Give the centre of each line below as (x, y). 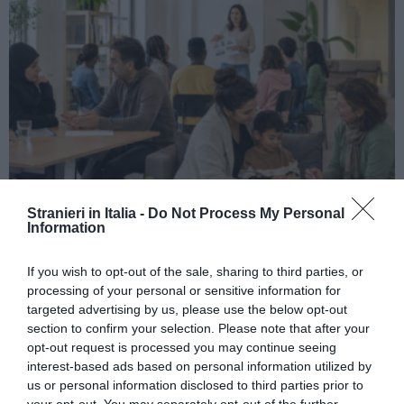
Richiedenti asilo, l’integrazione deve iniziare (198, 245)
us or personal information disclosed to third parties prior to (195, 385)
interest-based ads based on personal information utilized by (199, 366)
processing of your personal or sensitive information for (184, 290)
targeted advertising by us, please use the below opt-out (187, 309)
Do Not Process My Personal (246, 213)
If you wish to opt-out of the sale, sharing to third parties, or (195, 271)
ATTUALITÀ (42, 220)
